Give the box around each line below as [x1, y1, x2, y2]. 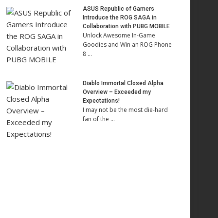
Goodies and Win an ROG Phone [83, 40, 172, 49]
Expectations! [83, 97, 120, 104]
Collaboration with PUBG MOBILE [83, 23, 170, 30]
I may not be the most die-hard [83, 106, 168, 114]
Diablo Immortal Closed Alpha [83, 80, 163, 87]
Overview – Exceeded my [83, 89, 151, 95]
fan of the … [83, 115, 115, 123]
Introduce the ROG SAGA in [83, 14, 157, 21]
